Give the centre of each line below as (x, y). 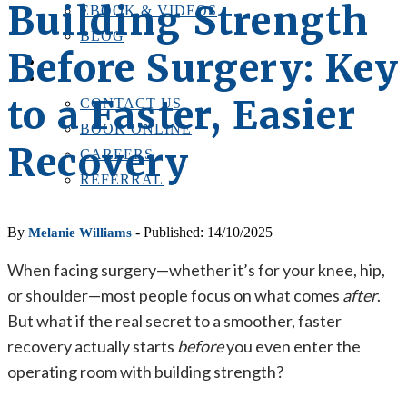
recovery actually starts (92, 346)
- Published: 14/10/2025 (202, 232)
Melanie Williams (80, 233)
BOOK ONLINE (136, 129)
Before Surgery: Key (203, 68)
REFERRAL (122, 179)
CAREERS (117, 154)
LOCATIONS (81, 62)
